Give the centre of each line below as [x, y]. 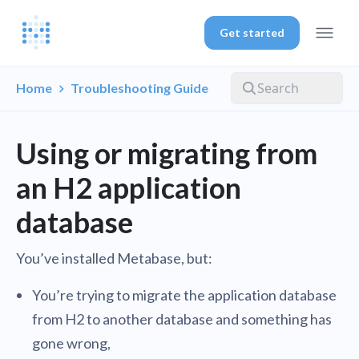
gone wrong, [71, 343]
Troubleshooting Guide [139, 88]
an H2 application [129, 188]
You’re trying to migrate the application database [184, 295]
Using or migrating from [167, 153]
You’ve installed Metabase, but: [114, 258]
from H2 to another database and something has [182, 319]
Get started [252, 32]
